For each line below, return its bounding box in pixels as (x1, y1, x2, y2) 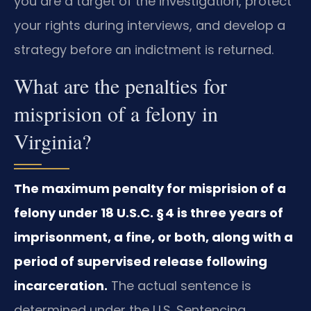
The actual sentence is (108, 277, 251, 295)
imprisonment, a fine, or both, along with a (14, 228, 293, 246)
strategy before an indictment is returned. (14, 40, 274, 58)
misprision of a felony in (14, 99, 218, 128)
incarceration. (14, 277, 108, 295)
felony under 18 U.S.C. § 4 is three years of (14, 204, 283, 222)
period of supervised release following (14, 253, 267, 271)
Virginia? (14, 127, 91, 155)
